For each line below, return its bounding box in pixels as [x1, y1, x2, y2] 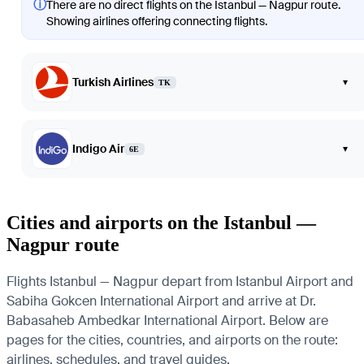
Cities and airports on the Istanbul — [6, 212, 316, 234]
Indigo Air [72, 141, 124, 157]
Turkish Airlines [72, 75, 154, 90]
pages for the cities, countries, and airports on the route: [6, 331, 338, 349]
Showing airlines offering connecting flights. [46, 14, 267, 29]
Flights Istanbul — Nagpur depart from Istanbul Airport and [6, 273, 353, 290]
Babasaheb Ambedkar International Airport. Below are [6, 312, 328, 329]
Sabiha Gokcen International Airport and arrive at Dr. [6, 292, 316, 310]
